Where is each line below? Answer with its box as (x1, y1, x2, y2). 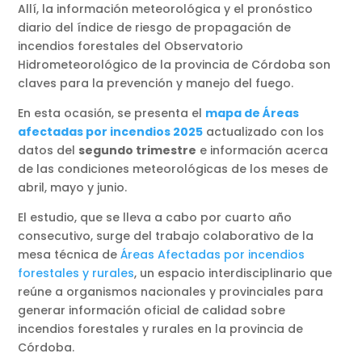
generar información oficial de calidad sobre (18, 302, 286, 319)
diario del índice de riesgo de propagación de (18, 19, 292, 36)
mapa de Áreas (205, 105, 300, 122)
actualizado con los (203, 124, 325, 141)
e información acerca (196, 142, 329, 159)
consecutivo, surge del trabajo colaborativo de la (18, 228, 314, 245)
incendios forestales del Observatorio (18, 38, 244, 55)
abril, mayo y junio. (18, 179, 128, 196)
